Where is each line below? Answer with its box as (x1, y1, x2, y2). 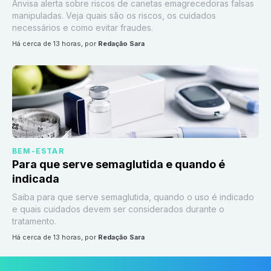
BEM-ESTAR (12, 146, 64, 155)
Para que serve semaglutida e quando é (12, 158, 225, 171)
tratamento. (12, 216, 56, 226)
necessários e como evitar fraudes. (12, 22, 153, 33)
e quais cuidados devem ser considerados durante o (12, 204, 224, 214)
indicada (12, 172, 59, 185)
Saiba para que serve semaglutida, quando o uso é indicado (12, 192, 254, 202)
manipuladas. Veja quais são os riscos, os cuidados (12, 10, 216, 21)
